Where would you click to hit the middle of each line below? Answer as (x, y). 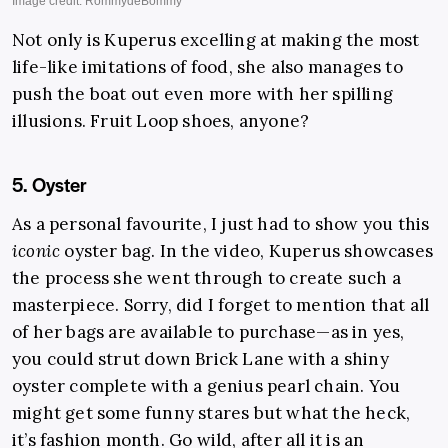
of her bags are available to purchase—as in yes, (208, 331)
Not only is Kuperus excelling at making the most (216, 39)
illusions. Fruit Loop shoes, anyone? (161, 120)
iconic (38, 250)
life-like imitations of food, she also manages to (207, 66)
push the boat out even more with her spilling (203, 93)
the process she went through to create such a (207, 277)
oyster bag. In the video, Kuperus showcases (249, 250)
